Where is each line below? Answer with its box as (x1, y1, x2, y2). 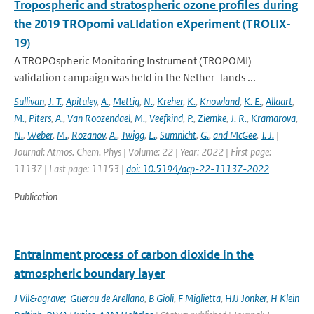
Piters (29, 111, 51, 125)
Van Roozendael (67, 111, 130, 125)
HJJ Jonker (225, 292, 266, 305)
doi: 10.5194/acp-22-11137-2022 (126, 162, 269, 175)
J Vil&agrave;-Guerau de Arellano (14, 292, 144, 305)
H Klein (271, 292, 299, 305)
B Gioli (149, 292, 174, 305)
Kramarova (251, 111, 296, 125)
